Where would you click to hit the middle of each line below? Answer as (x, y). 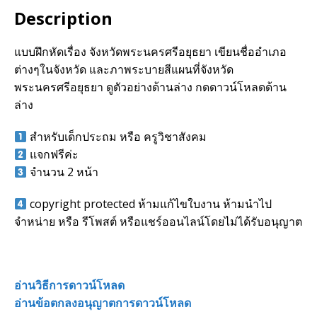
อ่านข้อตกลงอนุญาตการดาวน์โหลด (103, 302)
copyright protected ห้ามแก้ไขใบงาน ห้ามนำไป (150, 203)
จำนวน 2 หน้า (63, 172)
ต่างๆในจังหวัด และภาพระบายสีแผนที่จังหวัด (124, 69)
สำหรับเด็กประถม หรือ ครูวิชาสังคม (117, 136)
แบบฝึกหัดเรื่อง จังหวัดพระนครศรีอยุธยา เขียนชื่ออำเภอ (150, 51)
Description (63, 18)
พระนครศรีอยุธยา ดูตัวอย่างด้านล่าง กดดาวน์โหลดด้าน (150, 87)
